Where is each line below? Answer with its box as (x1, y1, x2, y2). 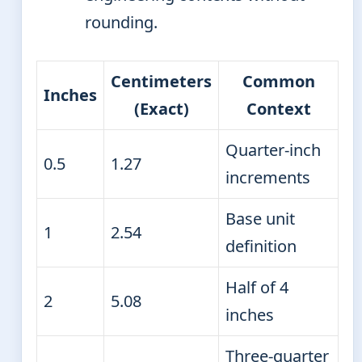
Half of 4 (225, 276, 288, 298)
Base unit (225, 207, 295, 229)
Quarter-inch (225, 138, 321, 161)
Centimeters (111, 69, 212, 92)
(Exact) (133, 97, 189, 120)
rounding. (85, 11, 158, 33)
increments (225, 166, 310, 188)
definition (225, 234, 297, 257)
